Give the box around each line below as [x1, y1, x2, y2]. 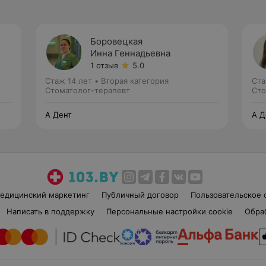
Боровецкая [90, 36, 142, 47]
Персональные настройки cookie [106, 207, 233, 216]
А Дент [45, 110, 72, 119]
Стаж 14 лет [45, 76, 92, 85]
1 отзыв [90, 61, 118, 70]
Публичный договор [101, 190, 179, 199]
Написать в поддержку [6, 207, 94, 216]
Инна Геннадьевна [90, 47, 170, 59]
